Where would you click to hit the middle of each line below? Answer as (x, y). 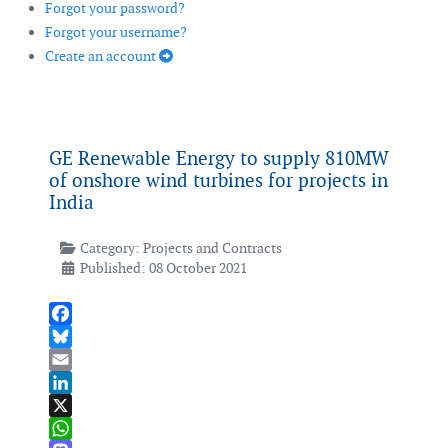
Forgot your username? (116, 32)
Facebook (79, 336)
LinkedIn (76, 405)
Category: (109, 248)
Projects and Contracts (212, 248)
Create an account (102, 56)
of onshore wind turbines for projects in (218, 181)
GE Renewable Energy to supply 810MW (219, 159)
